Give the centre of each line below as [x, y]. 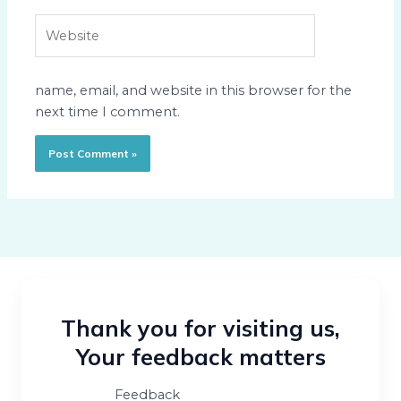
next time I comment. [108, 111]
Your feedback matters [200, 357]
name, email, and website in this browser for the [194, 90]
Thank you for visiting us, [200, 328]
